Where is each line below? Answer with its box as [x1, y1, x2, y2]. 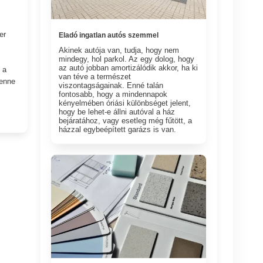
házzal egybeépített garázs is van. [59, 124, 177, 134]
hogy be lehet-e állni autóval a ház [59, 107, 176, 116]
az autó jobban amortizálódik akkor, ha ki [59, 63, 198, 72]
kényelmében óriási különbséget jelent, [59, 98, 191, 107]
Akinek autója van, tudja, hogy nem [59, 45, 180, 55]
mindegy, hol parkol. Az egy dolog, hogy [59, 54, 195, 63]
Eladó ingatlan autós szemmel [59, 31, 159, 40]
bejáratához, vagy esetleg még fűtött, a [59, 116, 193, 125]
